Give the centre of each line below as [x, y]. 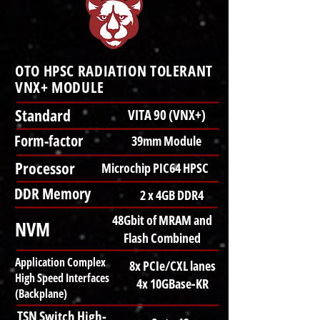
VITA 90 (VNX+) [166, 115]
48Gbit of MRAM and [162, 220]
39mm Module [166, 141]
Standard [43, 115]
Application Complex [60, 262]
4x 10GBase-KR [172, 284]
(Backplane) [41, 294]
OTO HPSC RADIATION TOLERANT [114, 71]
